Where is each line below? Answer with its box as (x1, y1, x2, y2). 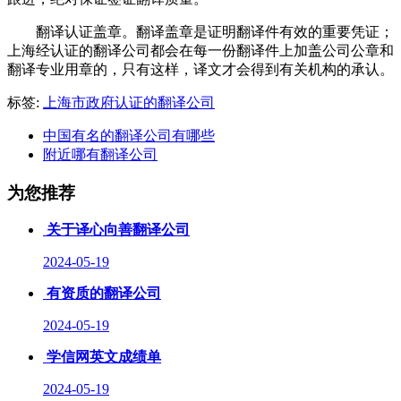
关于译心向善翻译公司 (47, 222, 190, 238)
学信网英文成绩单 (47, 349, 161, 365)
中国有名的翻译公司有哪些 (43, 127, 215, 143)
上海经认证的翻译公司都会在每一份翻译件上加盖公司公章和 (7, 42, 394, 58)
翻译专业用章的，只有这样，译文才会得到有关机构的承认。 (7, 61, 394, 77)
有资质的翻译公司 (47, 286, 161, 302)
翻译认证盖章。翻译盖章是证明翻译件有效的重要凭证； (36, 23, 394, 39)
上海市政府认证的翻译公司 (43, 94, 215, 110)
